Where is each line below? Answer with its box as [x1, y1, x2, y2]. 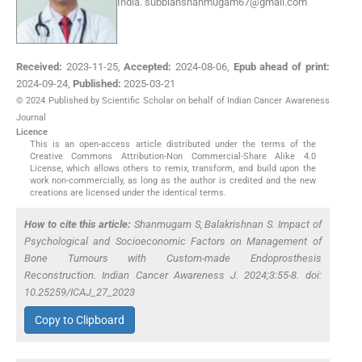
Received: [16, 61, 62, 74]
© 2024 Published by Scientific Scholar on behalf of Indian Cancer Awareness [16, 95, 330, 107]
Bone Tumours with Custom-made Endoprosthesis [24, 252, 322, 265]
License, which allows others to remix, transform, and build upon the [29, 163, 317, 175]
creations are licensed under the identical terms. [29, 187, 226, 199]
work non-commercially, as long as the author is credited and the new [29, 175, 317, 187]
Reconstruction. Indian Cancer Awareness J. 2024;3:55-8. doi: [24, 269, 322, 282]
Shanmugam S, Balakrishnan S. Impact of [131, 218, 322, 231]
